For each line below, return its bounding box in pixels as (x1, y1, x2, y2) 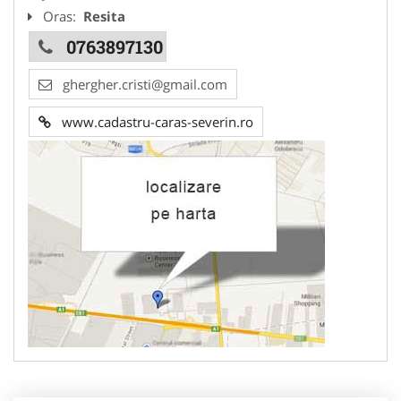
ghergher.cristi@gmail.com (63, 75, 227, 93)
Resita (83, 7, 125, 25)
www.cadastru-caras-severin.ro (51, 113, 253, 131)
